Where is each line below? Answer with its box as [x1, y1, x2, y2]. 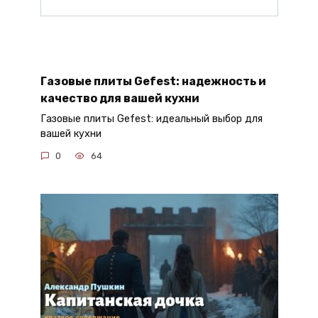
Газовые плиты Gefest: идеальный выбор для [40, 112, 263, 125]
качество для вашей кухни [40, 91, 199, 105]
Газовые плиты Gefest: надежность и [40, 74, 266, 88]
